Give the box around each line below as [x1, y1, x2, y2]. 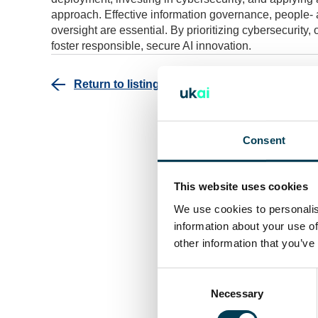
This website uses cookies [173, 180, 308, 193]
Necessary [211, 287, 263, 300]
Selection [157, 287, 200, 300]
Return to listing [74, 78, 160, 90]
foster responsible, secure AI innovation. [51, 40, 251, 52]
